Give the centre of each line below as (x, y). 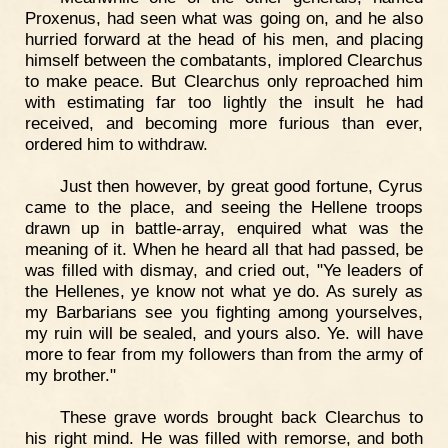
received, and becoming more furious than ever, (224, 123)
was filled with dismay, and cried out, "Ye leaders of (224, 269)
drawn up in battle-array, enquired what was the (224, 227)
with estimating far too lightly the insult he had (224, 102)
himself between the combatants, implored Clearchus (224, 60)
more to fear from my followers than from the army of (224, 353)
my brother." (70, 374)
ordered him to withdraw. (116, 144)
